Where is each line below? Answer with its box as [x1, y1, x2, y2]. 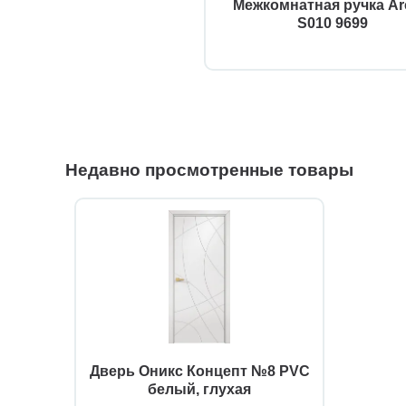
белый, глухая [148, 382, 251, 398]
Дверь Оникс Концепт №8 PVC [89, 363, 310, 380]
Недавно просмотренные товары [65, 160, 353, 180]
